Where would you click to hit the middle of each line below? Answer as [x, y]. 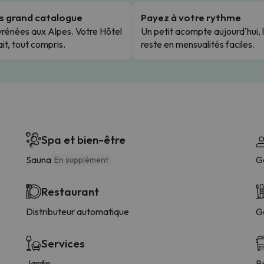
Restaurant [70, 191]
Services [63, 243]
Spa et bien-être [83, 139]
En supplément [81, 159]
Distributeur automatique [77, 211]
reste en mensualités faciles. [198, 44]
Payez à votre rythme [191, 17]
